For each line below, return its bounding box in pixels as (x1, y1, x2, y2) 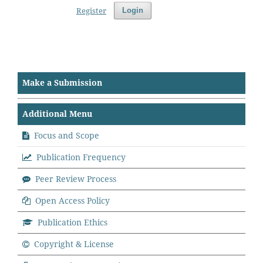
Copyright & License (34, 238, 114, 249)
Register (76, 5, 106, 16)
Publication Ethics (38, 217, 107, 228)
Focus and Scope (32, 130, 99, 141)
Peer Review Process (35, 173, 116, 184)
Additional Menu (22, 108, 92, 119)
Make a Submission (22, 77, 102, 88)
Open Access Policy (35, 195, 110, 206)
